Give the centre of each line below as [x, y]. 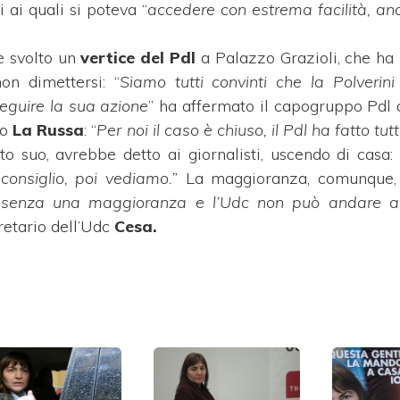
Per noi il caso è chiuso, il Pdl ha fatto [233, 129]
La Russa [49, 129]
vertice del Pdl [138, 57]
